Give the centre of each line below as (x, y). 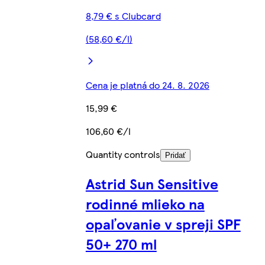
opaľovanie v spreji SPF (163, 224)
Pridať (175, 156)
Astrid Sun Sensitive (152, 184)
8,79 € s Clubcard (123, 16)
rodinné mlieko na (145, 204)
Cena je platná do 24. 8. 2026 (147, 85)
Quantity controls (123, 154)
